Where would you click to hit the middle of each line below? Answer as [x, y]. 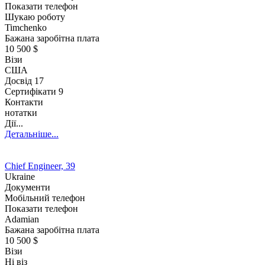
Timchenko [26, 27]
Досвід [20, 80]
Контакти [24, 102]
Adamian [22, 219]
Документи [28, 187]
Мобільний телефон [45, 198]
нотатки [21, 112]
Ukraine [20, 176]
